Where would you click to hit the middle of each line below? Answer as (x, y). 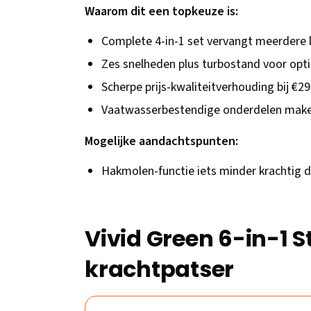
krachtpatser (159, 269)
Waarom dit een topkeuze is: (161, 12)
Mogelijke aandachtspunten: (161, 142)
